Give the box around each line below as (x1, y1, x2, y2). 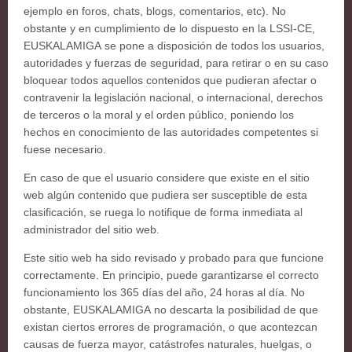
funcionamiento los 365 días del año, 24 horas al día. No (24, 286, 305, 299)
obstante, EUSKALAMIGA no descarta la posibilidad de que (24, 303, 318, 316)
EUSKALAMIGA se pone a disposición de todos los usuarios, (24, 39, 324, 52)
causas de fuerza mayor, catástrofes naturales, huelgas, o (24, 338, 312, 350)
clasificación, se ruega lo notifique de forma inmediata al (24, 206, 302, 218)
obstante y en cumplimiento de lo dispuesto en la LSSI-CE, (24, 22, 315, 35)
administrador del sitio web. (24, 223, 159, 236)
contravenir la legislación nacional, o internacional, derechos (24, 91, 323, 104)
